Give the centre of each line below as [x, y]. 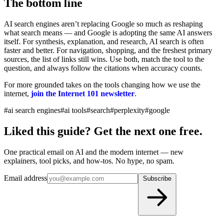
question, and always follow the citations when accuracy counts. [103, 68]
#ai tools [73, 110]
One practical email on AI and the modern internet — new [94, 152]
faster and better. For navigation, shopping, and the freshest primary [108, 50]
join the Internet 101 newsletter [83, 93]
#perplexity [127, 110]
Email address [26, 178]
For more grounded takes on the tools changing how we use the [102, 84]
